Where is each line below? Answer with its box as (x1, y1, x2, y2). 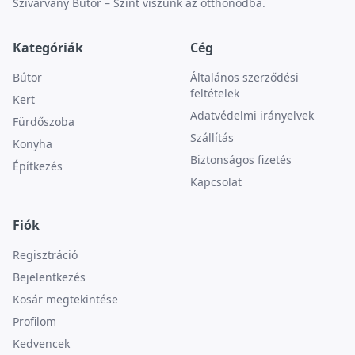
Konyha (13, 136, 52, 151)
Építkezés (13, 158, 63, 174)
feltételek (190, 86, 239, 101)
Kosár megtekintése (13, 292, 118, 307)
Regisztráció (13, 247, 78, 262)
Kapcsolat (190, 174, 242, 189)
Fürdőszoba (13, 114, 74, 129)
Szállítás (190, 130, 234, 145)
